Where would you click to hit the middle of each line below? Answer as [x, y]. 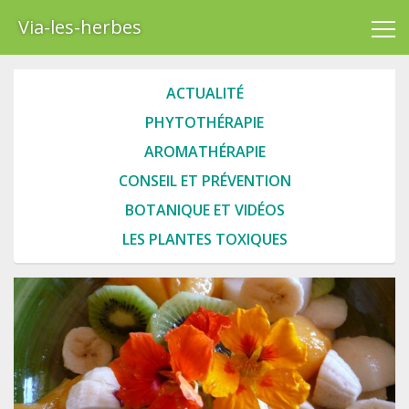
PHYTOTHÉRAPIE [204, 122]
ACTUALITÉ [204, 93]
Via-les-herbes [80, 27]
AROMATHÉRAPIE [204, 152]
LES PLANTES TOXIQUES [204, 239]
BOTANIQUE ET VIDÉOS [204, 210]
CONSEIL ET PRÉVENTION [204, 181]
